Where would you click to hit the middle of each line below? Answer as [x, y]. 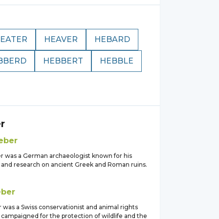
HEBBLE [117, 61]
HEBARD [112, 39]
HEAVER [61, 39]
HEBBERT [63, 61]
